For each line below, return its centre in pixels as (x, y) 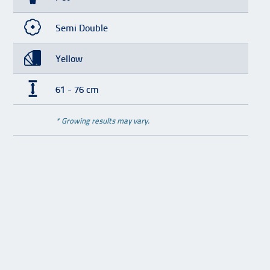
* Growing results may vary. (102, 121)
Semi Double (82, 28)
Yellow (69, 59)
